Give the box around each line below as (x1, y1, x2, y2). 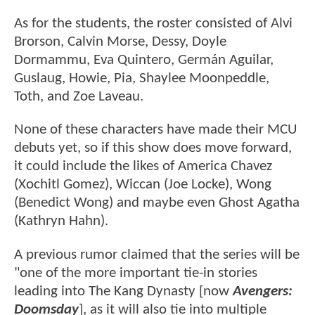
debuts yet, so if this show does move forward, (14, 141, 292, 156)
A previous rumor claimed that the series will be (14, 247, 300, 262)
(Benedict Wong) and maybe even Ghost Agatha (14, 195, 300, 211)
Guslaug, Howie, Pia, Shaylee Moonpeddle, (14, 71, 269, 86)
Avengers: (229, 283, 292, 299)
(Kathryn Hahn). (14, 214, 108, 229)
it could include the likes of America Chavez (14, 159, 272, 174)
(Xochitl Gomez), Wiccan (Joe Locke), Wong (14, 177, 271, 193)
